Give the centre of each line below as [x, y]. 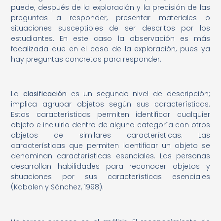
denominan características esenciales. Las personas [110, 156]
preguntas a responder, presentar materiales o [110, 18]
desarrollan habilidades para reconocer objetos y [110, 166]
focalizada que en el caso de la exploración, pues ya [110, 49]
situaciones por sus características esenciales [110, 177]
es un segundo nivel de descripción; [138, 94]
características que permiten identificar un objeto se [110, 146]
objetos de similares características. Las [110, 135]
